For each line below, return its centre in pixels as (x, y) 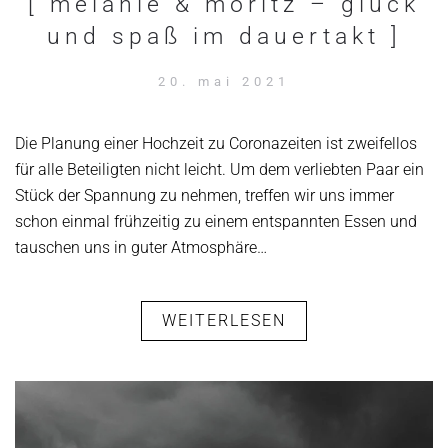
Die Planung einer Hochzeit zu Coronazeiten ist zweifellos (216, 143)
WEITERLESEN (224, 320)
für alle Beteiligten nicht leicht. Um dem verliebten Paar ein (219, 169)
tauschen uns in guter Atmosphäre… (141, 247)
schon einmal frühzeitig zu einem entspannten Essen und (216, 221)
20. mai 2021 (224, 81)
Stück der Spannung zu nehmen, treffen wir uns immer (204, 195)
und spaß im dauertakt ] (224, 36)
